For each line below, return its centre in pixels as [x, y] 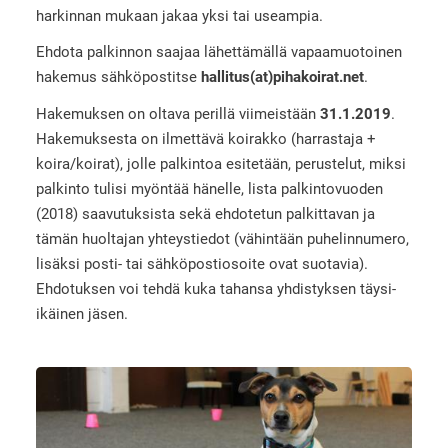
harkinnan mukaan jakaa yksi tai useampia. [179, 15]
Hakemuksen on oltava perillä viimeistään [177, 114]
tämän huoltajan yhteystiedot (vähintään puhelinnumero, [222, 239]
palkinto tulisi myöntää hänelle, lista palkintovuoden [209, 189]
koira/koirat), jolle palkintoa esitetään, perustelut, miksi [220, 164]
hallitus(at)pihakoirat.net [282, 77]
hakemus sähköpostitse [118, 77]
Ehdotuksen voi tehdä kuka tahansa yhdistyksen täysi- [215, 289]
